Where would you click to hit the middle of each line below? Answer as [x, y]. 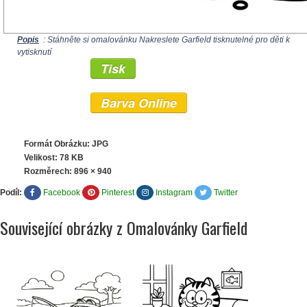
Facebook [62, 193]
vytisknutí [34, 52]
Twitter [226, 193]
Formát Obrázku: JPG [66, 144]
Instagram [174, 193]
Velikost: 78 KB [54, 158]
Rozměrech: [49, 172]
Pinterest [118, 193]
